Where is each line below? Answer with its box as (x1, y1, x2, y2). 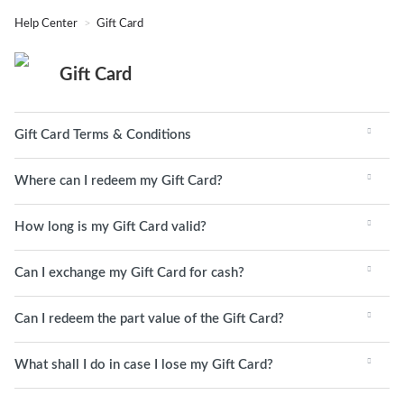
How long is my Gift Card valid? (14, 220, 207, 234)
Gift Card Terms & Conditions (14, 128, 191, 142)
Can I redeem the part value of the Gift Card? (14, 312, 284, 326)
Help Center (14, 18, 80, 30)
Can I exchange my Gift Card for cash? (14, 266, 244, 280)
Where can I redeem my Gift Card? (14, 174, 223, 188)
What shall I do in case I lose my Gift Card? (14, 358, 273, 372)
